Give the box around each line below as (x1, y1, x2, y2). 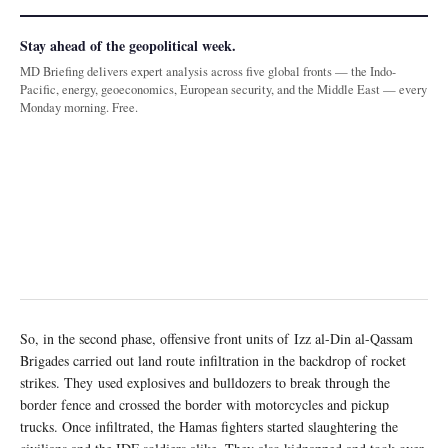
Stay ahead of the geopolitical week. (20, 35, 236, 57)
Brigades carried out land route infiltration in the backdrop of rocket (20, 351, 406, 371)
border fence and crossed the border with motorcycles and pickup (20, 395, 389, 415)
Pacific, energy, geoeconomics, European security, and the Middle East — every (20, 81, 427, 99)
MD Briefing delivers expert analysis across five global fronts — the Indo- (20, 63, 396, 81)
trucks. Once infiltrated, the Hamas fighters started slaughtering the (20, 417, 398, 437)
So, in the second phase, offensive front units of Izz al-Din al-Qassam (20, 329, 413, 349)
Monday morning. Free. (20, 99, 138, 117)
